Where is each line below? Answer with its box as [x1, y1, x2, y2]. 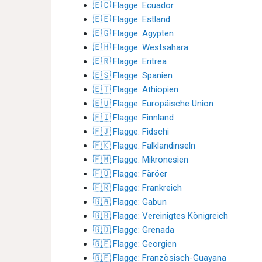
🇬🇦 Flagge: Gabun [93, 196, 167, 207]
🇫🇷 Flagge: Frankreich [93, 182, 182, 193]
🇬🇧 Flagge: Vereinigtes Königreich [93, 211, 228, 221]
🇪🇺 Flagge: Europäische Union [93, 98, 213, 109]
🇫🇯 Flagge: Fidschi [93, 126, 169, 137]
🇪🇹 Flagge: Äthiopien [93, 84, 178, 95]
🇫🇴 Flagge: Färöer [93, 168, 167, 179]
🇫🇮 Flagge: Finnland [93, 112, 174, 123]
